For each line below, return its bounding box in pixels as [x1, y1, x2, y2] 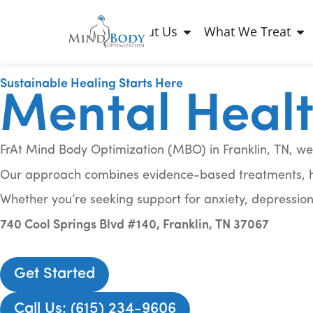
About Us [124, 23, 178, 41]
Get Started [14, 266, 95, 282]
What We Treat [204, 23, 291, 41]
